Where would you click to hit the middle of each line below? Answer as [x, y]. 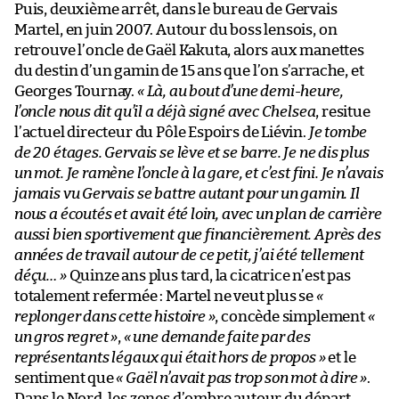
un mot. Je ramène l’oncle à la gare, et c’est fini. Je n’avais [199, 173]
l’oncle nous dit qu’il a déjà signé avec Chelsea [165, 111]
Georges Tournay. [76, 91]
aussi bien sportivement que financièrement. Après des [198, 234]
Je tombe [338, 132]
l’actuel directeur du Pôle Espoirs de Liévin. [162, 132]
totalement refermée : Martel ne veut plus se [165, 296]
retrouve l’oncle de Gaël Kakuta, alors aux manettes [189, 50]
